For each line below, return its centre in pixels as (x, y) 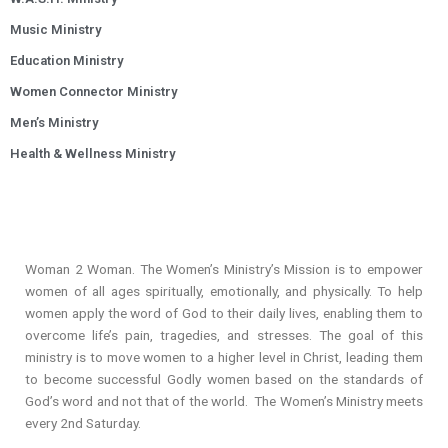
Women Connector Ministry (93, 91)
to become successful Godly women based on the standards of (224, 378)
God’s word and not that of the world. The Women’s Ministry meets (224, 400)
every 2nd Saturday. (83, 422)
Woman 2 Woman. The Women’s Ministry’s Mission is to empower (224, 268)
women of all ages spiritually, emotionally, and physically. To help (224, 290)
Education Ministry (66, 60)
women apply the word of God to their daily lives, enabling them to (224, 312)
